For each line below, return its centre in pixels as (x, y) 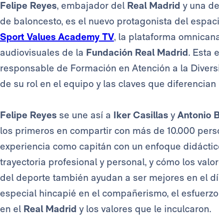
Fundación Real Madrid (137, 53)
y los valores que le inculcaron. (144, 209)
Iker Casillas (141, 115)
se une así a (85, 115)
